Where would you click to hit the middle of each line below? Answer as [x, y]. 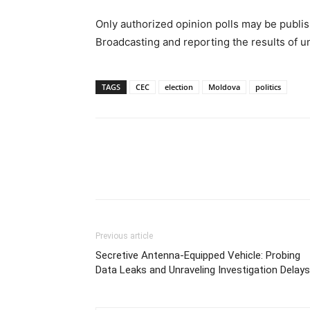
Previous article [124, 236]
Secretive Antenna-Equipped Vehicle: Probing [198, 255]
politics [268, 86]
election [179, 86]
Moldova [224, 86]
